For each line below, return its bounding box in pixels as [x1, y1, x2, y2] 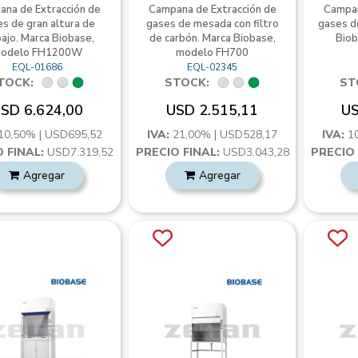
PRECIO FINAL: [135, 145, 220, 160]
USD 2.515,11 [166, 101, 259, 120]
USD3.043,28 [219, 145, 289, 160]
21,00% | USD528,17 [173, 127, 278, 142]
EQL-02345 [187, 61, 238, 74]
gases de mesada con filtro [145, 17, 279, 31]
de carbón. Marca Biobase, [149, 31, 276, 46]
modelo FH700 [176, 46, 249, 60]
